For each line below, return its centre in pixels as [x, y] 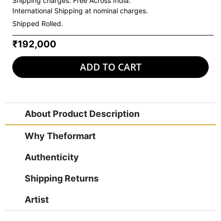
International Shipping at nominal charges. [80, 11]
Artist [37, 199]
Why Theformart [60, 136]
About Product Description [82, 113]
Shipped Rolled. [38, 24]
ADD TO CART [110, 67]
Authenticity [52, 157]
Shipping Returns [62, 178]
